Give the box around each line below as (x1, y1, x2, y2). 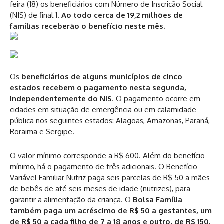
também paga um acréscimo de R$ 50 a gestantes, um (10, 205, 212, 215)
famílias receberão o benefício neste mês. (10, 21, 165, 31)
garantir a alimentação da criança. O (10, 194, 133, 204)
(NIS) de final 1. (10, 10, 61, 20)
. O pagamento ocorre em (112, 93, 200, 103)
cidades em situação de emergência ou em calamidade (10, 104, 196, 114)
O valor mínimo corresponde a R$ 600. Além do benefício (10, 150, 205, 160)
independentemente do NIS (10, 93, 112, 103)
